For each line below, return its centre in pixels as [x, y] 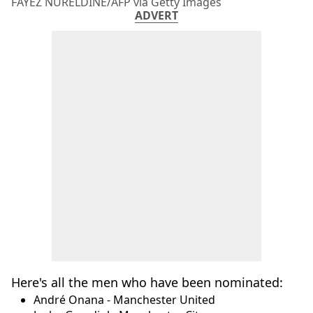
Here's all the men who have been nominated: [147, 282]
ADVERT [156, 15]
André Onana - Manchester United [124, 299]
